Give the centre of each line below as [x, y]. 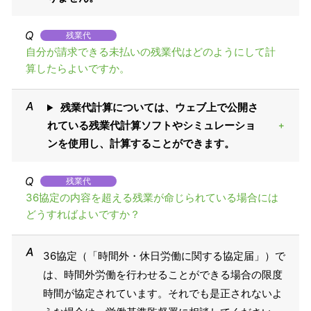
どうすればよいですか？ [83, 215]
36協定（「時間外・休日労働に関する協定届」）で [164, 256]
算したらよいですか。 [78, 69]
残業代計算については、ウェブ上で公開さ [158, 108]
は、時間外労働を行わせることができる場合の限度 [163, 275]
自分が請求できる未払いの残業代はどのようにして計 [151, 52]
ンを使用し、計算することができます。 [141, 144]
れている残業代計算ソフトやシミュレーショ [151, 126]
